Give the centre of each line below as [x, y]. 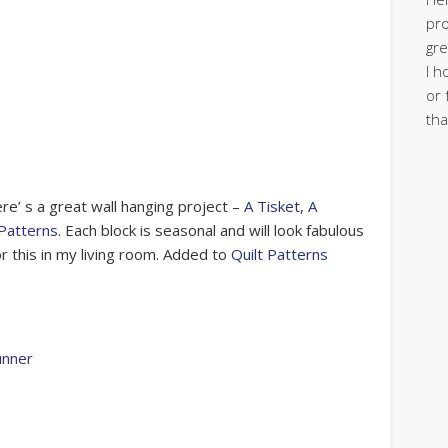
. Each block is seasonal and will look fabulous [211, 229]
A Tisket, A [281, 205]
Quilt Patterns [280, 253]
